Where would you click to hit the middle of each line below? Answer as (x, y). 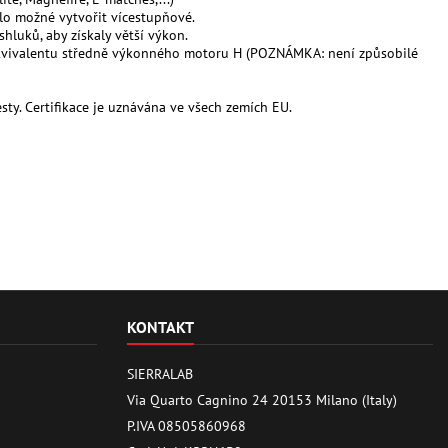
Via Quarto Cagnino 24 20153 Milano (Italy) (262, 399)
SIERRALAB (160, 373)
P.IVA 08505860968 (186, 425)
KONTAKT (160, 326)
